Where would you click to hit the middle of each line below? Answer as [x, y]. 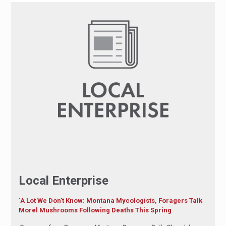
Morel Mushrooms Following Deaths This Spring [95, 210]
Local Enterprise [63, 180]
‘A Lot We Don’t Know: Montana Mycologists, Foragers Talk [110, 200]
